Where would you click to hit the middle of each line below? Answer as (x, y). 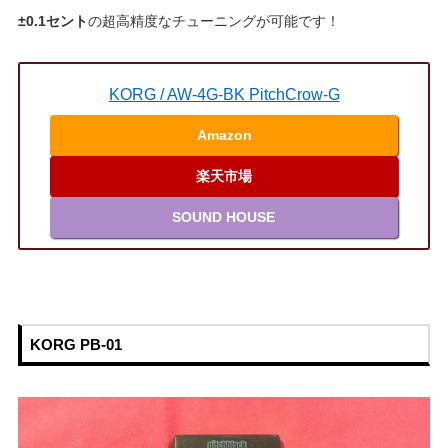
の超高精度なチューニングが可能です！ (213, 21)
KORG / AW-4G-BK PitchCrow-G (224, 95)
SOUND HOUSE (223, 216)
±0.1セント (52, 21)
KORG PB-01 (75, 344)
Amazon (224, 134)
